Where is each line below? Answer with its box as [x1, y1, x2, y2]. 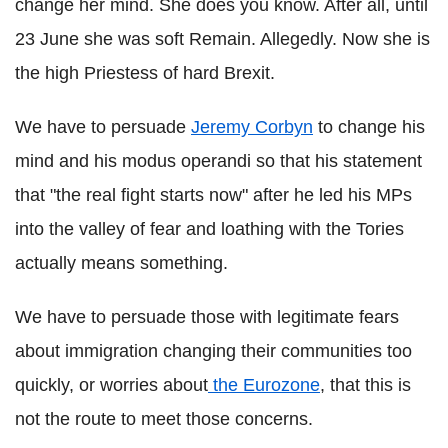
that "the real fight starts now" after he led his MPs [15, 185, 412, 205]
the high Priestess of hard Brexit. [15, 63, 275, 83]
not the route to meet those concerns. [15, 409, 313, 429]
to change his [313, 117, 425, 137]
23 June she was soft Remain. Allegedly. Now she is [15, 29, 430, 49]
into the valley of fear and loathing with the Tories [15, 219, 404, 239]
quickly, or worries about [15, 375, 208, 395]
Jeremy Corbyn [191, 117, 313, 137]
